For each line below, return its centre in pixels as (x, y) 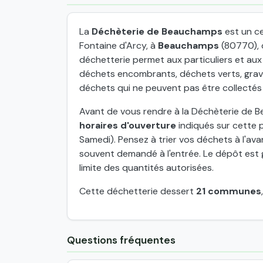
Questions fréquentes (121, 240)
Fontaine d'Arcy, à (119, 45)
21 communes (229, 191)
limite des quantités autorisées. (146, 167)
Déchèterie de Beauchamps (157, 31)
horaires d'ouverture (128, 125)
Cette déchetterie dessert (138, 191)
